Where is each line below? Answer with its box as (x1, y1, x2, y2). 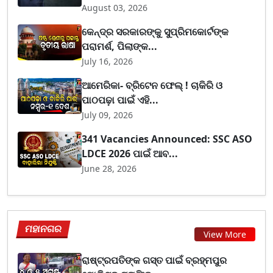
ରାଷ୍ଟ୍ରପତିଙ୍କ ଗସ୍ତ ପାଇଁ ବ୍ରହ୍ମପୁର (82, 253, 227, 267)
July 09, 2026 (82, 108, 133, 121)
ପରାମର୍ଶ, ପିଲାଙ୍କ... (82, 39, 158, 53)
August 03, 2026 (82, 1, 148, 13)
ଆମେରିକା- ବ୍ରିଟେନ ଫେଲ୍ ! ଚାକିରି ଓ (82, 78, 223, 92)
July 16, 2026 (82, 55, 133, 67)
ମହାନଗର (24, 221, 63, 235)
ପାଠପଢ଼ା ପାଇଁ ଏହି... (82, 93, 159, 107)
